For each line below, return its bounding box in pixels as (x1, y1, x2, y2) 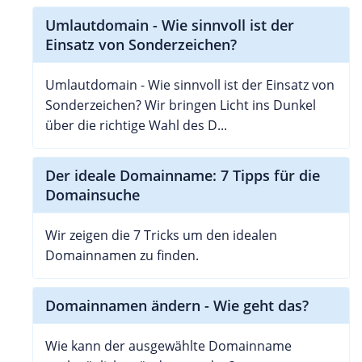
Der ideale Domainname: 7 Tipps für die (45, 165, 320, 185)
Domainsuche (45, 184, 140, 204)
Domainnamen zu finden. (45, 246, 199, 264)
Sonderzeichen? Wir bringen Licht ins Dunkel (45, 95, 316, 114)
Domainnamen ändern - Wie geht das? (45, 295, 309, 315)
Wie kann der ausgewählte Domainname (45, 336, 292, 355)
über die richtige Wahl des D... (45, 116, 227, 134)
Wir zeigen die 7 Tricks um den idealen (45, 225, 277, 244)
